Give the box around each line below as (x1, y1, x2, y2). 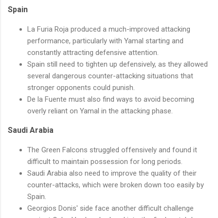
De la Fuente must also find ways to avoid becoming (27, 95, 194, 104)
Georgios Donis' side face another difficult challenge (27, 204, 194, 213)
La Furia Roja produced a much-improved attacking (27, 25, 190, 34)
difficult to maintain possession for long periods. (27, 157, 182, 166)
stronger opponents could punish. (27, 83, 135, 92)
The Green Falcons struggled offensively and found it (27, 145, 197, 155)
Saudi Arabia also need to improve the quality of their (27, 169, 197, 178)
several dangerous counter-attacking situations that (27, 72, 193, 81)
